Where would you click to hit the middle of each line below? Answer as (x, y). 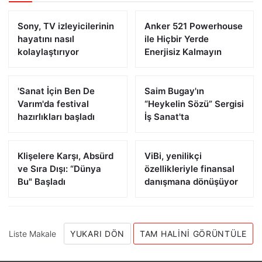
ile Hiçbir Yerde (176, 39)
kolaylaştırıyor (48, 52)
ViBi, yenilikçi (173, 156)
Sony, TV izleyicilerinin (66, 26)
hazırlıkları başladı (56, 117)
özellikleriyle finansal (189, 169)
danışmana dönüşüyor (191, 182)
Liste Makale (32, 233)
